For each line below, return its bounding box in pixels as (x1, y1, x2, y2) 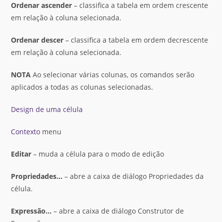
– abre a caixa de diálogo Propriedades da (62, 171, 204, 181)
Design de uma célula (11, 105, 83, 114)
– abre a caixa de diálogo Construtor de (52, 206, 184, 216)
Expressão (11, 206, 46, 216)
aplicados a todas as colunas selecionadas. (11, 82, 154, 92)
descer (41, 35, 64, 45)
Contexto (11, 127, 41, 136)
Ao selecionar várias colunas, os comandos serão (31, 70, 195, 79)
